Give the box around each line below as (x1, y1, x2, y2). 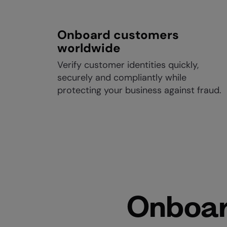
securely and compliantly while (57, 71, 186, 84)
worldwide (57, 40, 121, 56)
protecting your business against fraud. (57, 84, 221, 96)
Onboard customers (57, 27, 179, 43)
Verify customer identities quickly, (57, 59, 199, 71)
